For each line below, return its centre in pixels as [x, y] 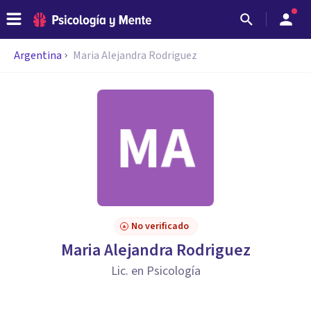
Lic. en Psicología [155, 271]
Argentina [38, 56]
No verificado [160, 226]
